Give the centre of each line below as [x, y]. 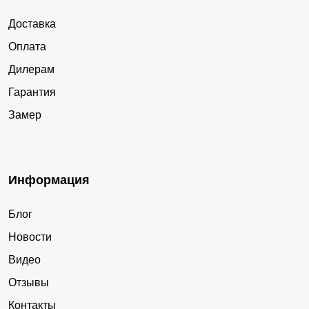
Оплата [27, 47]
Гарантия [32, 92]
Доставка [32, 24]
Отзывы [29, 283]
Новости [30, 237]
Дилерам [31, 70]
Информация [49, 180]
